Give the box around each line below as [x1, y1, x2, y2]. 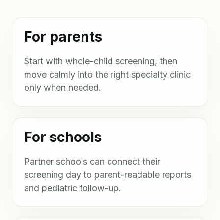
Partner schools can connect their [24, 156, 160, 167]
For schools [24, 129, 102, 146]
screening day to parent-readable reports [24, 169, 191, 180]
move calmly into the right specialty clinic [24, 69, 191, 80]
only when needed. [24, 82, 101, 93]
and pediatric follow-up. [24, 183, 121, 193]
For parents [24, 28, 102, 46]
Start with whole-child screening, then [24, 56, 177, 67]
